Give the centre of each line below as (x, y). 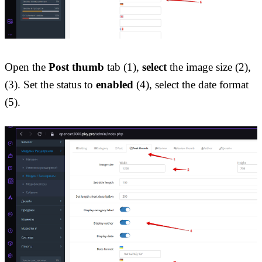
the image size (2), (209, 67)
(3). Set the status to (50, 85)
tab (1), (123, 67)
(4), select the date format (191, 85)
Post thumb (76, 67)
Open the (27, 67)
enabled (115, 85)
